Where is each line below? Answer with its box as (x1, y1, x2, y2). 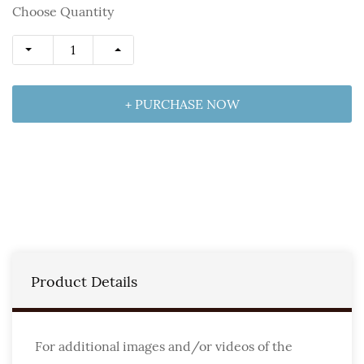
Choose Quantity (12, 2, 114, 19)
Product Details (31, 271, 137, 291)
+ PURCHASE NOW (124, 95, 240, 112)
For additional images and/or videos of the (35, 337, 292, 354)
